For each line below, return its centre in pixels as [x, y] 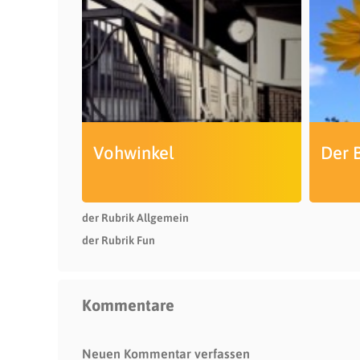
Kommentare [128, 305]
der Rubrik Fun [119, 240]
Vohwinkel [133, 153]
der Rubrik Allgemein [135, 218]
